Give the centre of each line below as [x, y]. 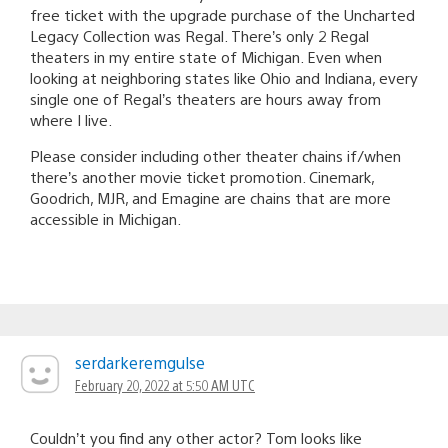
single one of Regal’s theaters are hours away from [205, 98]
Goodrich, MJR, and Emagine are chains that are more [210, 197]
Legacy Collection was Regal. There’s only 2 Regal [199, 35]
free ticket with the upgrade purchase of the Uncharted [222, 14]
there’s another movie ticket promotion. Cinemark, [202, 176]
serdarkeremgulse [140, 362]
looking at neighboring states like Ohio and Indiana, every [224, 77]
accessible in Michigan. [105, 218]
